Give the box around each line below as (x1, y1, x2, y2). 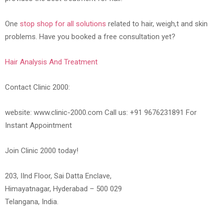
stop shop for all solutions (20, 19, 106, 29)
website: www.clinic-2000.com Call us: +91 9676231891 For (5, 108, 197, 117)
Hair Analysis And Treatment (5, 57, 98, 67)
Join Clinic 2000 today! (5, 146, 78, 156)
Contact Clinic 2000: (5, 83, 70, 92)
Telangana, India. (5, 197, 58, 207)
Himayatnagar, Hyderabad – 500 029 (5, 184, 122, 194)
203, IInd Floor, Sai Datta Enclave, (5, 171, 111, 181)
